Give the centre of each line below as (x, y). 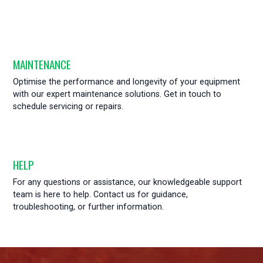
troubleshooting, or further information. (89, 207)
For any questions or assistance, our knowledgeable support (128, 182)
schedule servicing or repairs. (68, 107)
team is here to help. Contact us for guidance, (101, 195)
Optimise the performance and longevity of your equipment (127, 82)
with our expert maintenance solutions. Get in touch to (117, 94)
